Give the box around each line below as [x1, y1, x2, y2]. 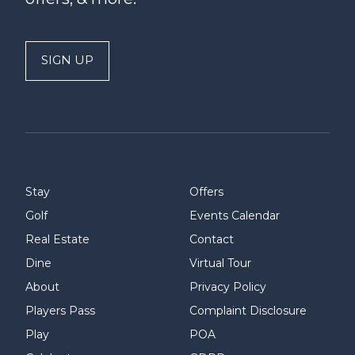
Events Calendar [189, 208, 280, 223]
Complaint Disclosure [189, 303, 307, 318]
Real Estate [25, 231, 90, 246]
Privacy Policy [189, 279, 266, 294]
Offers [189, 184, 223, 199]
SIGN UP [41, 52, 94, 67]
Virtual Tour [189, 255, 251, 270]
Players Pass [25, 303, 95, 318]
